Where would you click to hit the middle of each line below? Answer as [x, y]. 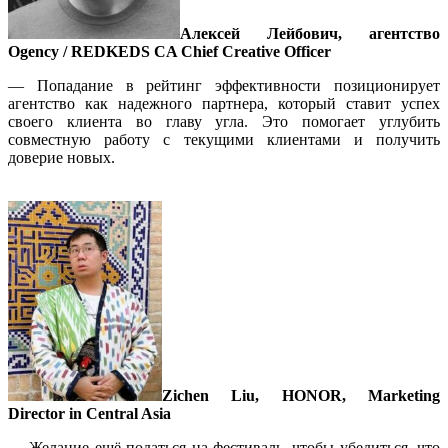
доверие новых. [61, 157]
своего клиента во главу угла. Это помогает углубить [224, 121]
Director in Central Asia [89, 413]
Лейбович [302, 33]
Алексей [210, 33]
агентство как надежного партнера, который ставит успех [224, 103]
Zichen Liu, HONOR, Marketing [301, 395]
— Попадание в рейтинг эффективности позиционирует [224, 85]
